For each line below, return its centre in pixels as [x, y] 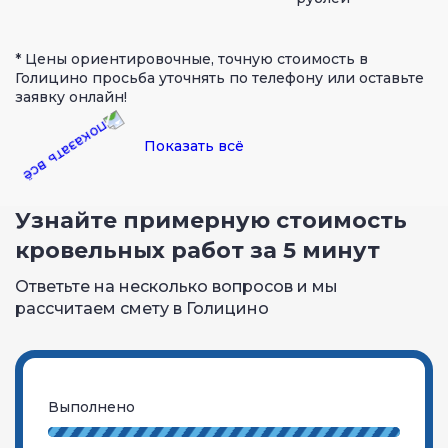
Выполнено [91, 406]
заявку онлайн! [71, 96]
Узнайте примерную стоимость [211, 220]
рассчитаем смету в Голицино [142, 308]
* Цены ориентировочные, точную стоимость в [191, 58]
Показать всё [194, 145]
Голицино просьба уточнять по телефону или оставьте [219, 77]
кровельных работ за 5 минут [197, 250]
